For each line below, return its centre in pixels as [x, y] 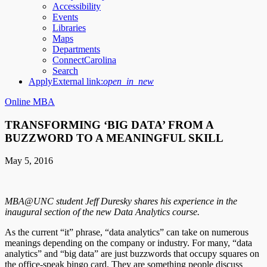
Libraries [69, 28]
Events [65, 17]
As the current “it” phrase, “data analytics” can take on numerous [127, 232]
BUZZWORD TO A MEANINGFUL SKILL [114, 138]
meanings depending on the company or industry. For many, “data [128, 243]
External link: [78, 81]
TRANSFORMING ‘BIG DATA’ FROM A [109, 125]
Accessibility [77, 6]
